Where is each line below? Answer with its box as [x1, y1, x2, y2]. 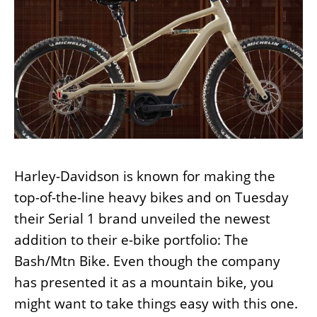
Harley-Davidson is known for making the [14, 166, 275, 185]
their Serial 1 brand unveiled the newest [14, 209, 270, 228]
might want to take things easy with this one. [14, 294, 298, 313]
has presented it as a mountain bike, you [14, 272, 274, 292]
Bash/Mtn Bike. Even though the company [14, 251, 280, 270]
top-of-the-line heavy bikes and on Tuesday [14, 188, 289, 207]
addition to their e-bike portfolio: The [14, 230, 248, 249]
